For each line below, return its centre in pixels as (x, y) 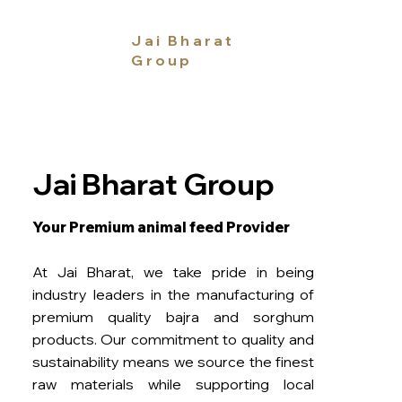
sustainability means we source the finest (173, 361)
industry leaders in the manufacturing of (173, 294)
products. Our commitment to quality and (173, 339)
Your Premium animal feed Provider (161, 227)
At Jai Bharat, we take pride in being (173, 271)
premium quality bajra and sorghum (173, 316)
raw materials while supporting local (173, 384)
